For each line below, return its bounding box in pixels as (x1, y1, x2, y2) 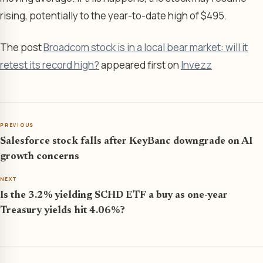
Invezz (181, 58, 212, 72)
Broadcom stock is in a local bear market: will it (43, 40, 248, 54)
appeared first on (99, 58, 181, 72)
